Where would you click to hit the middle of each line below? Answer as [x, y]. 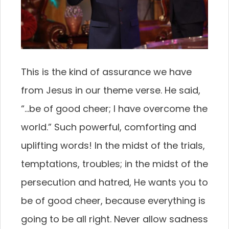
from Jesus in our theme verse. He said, [111, 90]
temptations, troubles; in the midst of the [114, 164]
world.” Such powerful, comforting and [109, 127]
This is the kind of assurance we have [106, 72]
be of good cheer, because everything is [113, 200]
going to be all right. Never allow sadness [114, 219]
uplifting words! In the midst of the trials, [113, 145]
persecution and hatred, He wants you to [114, 182]
